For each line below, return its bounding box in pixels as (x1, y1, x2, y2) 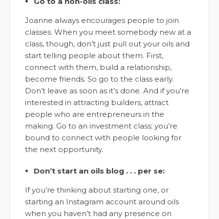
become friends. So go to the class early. (25, 74, 174, 84)
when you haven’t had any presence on (25, 208, 172, 218)
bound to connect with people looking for (25, 132, 181, 142)
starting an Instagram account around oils (25, 197, 179, 206)
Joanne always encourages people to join (25, 15, 179, 25)
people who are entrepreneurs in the (25, 109, 164, 119)
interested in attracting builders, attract (25, 97, 169, 107)
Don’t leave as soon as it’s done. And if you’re (25, 86, 189, 95)
